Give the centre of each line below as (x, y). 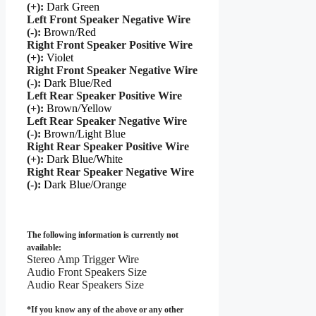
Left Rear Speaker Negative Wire (107, 121)
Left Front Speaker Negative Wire (109, 20)
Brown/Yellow (79, 109)
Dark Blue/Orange (85, 185)
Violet (60, 58)
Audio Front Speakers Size (87, 272)
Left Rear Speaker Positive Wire (104, 96)
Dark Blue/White (85, 159)
